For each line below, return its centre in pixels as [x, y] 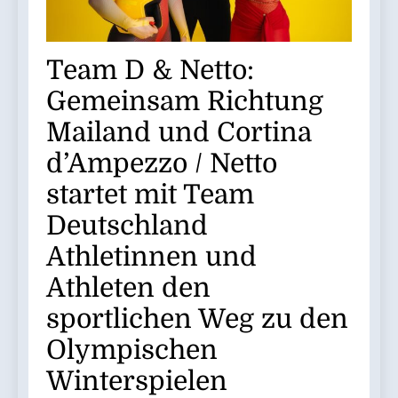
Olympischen [132, 350]
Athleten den [128, 287]
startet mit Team [150, 194]
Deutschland [127, 225]
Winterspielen [137, 381]
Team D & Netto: [150, 70]
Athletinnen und [151, 256]
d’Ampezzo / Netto [162, 163]
